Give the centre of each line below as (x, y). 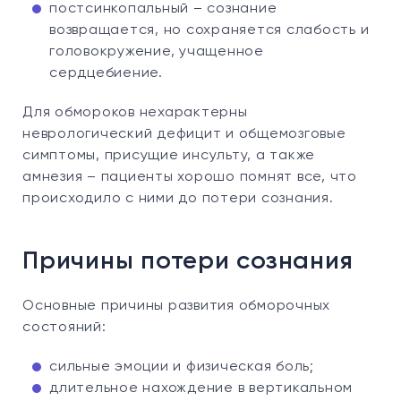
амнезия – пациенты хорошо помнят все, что (190, 177)
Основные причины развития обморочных (176, 306)
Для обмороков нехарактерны (135, 113)
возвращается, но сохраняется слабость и (209, 30)
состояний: (64, 328)
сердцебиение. (106, 73)
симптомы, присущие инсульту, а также (169, 156)
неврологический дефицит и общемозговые (184, 134)
